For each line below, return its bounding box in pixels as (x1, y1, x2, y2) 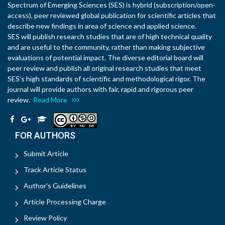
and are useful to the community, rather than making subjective (8, 43, 205, 51)
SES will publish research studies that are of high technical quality (8, 32, 212, 41)
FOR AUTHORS (15, 130, 75, 141)
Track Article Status (24, 165, 86, 174)
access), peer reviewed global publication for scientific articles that (8, 11, 216, 20)
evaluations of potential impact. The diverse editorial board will (8, 53, 203, 62)
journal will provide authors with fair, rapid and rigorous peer (8, 85, 193, 93)
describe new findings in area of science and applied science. (8, 22, 196, 30)
